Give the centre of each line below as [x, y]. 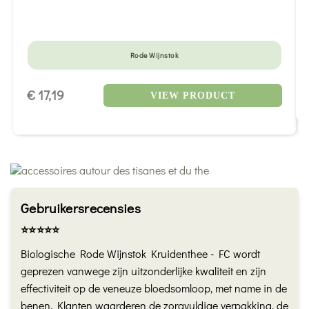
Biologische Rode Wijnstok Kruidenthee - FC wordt [140, 254]
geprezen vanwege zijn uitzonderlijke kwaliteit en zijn [143, 271]
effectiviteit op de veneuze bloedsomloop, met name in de [154, 288]
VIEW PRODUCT [193, 95]
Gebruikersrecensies [81, 208]
